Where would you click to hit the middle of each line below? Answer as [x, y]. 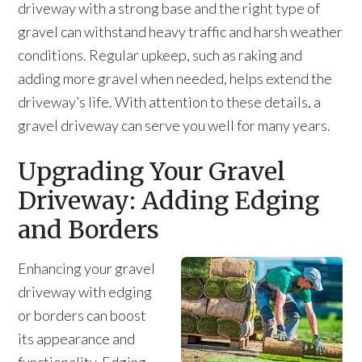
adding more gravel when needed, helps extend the [175, 78]
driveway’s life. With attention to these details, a [170, 102]
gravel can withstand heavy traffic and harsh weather [181, 32]
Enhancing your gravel [87, 268]
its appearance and [77, 339]
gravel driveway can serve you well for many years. [175, 125]
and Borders [89, 229]
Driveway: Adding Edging [169, 200]
